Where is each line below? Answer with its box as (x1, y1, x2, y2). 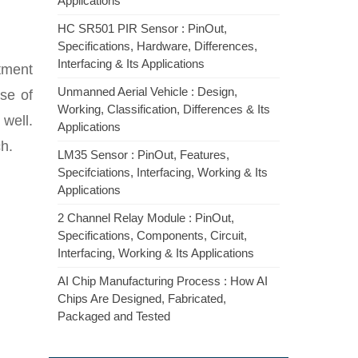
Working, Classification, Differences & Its (58, 102, 270, 116)
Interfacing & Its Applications (58, 57, 205, 70)
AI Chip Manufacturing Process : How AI (58, 274, 268, 288)
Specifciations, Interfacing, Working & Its (58, 165, 268, 179)
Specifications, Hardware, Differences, (58, 39, 257, 53)
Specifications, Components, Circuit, (58, 229, 247, 242)
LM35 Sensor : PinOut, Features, (58, 148, 229, 161)
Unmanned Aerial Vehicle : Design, (58, 85, 237, 98)
